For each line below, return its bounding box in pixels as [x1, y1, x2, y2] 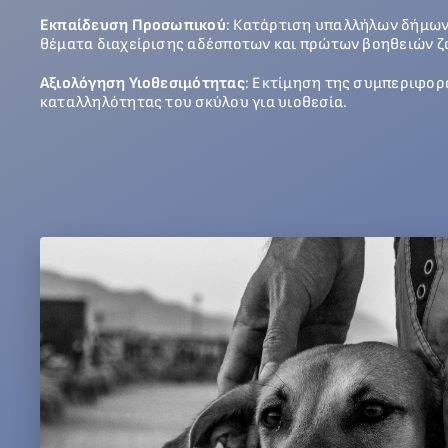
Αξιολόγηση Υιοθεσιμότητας [39, 74, 245, 94]
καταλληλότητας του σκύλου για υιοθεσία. [39, 93, 348, 113]
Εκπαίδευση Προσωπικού [39, 16, 226, 36]
